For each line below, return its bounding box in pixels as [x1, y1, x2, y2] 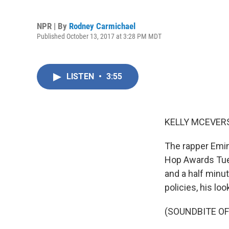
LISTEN [66, 72, 96, 81]
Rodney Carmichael [69, 20, 135, 31]
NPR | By [37, 20, 69, 31]
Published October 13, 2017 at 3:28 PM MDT [37, 32, 162, 40]
